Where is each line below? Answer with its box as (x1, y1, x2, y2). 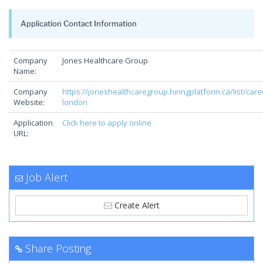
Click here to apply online (62, 117, 151, 128)
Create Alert (112, 200, 160, 211)
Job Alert (26, 170, 68, 184)
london (62, 97, 87, 107)
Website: (14, 97, 45, 107)
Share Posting (25, 241, 91, 255)
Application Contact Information (21, 19, 137, 28)
